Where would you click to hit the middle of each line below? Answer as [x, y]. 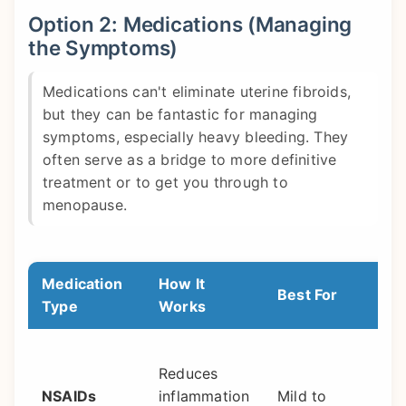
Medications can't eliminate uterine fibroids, [197, 92]
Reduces [188, 373]
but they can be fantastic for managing [180, 115]
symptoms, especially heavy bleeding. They [196, 137]
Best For [308, 294]
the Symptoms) [103, 47]
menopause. [85, 205]
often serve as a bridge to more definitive [190, 160]
